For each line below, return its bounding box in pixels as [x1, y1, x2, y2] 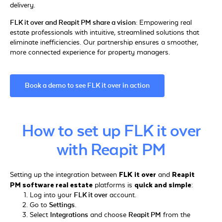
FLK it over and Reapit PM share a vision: [10, 18, 139, 27]
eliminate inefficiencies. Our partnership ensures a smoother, [10, 38, 198, 47]
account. [108, 191, 136, 200]
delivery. [10, 1, 35, 10]
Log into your [30, 191, 74, 200]
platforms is [93, 181, 134, 190]
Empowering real [139, 18, 192, 27]
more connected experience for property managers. [10, 48, 170, 56]
